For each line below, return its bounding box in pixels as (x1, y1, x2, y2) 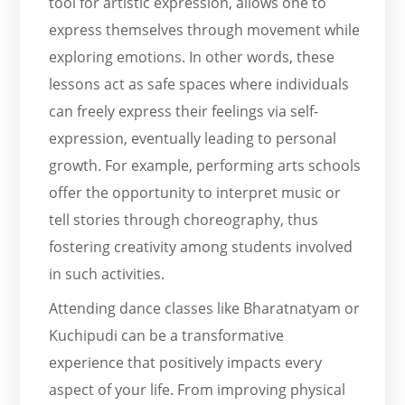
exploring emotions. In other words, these (49, 46, 335, 67)
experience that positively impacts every (49, 352, 323, 372)
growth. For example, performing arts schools (49, 155, 362, 175)
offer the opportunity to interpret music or (49, 182, 342, 202)
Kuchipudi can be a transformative (49, 325, 285, 345)
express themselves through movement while (49, 19, 361, 40)
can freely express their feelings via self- (49, 100, 319, 121)
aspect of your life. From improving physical (49, 379, 346, 400)
